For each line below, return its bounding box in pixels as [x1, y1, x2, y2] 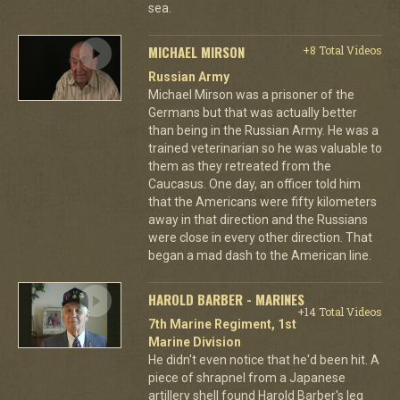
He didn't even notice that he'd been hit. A [147, 353, 379, 367]
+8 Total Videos [302, 43, 382, 57]
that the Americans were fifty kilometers [147, 195, 377, 209]
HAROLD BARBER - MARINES [147, 289, 304, 309]
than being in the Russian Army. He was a [147, 123, 379, 137]
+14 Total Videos [296, 304, 382, 319]
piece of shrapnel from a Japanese [147, 371, 346, 385]
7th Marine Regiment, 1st [147, 317, 296, 331]
